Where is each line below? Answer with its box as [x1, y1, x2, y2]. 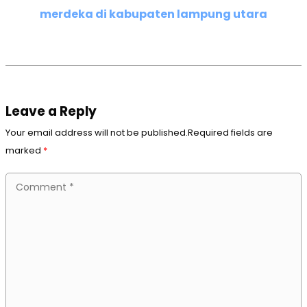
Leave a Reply [5, 101, 97, 121]
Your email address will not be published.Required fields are [5, 125, 273, 139]
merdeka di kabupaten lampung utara [40, 5, 267, 22]
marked [5, 143, 43, 157]
